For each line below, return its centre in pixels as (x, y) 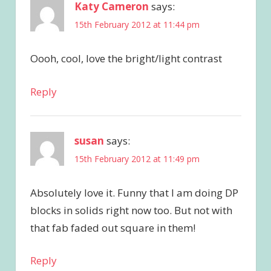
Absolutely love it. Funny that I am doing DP (134, 192)
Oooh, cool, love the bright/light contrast (126, 59)
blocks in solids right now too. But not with (131, 210)
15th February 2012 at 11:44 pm (137, 25)
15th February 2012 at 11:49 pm (137, 158)
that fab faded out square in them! (113, 227)
